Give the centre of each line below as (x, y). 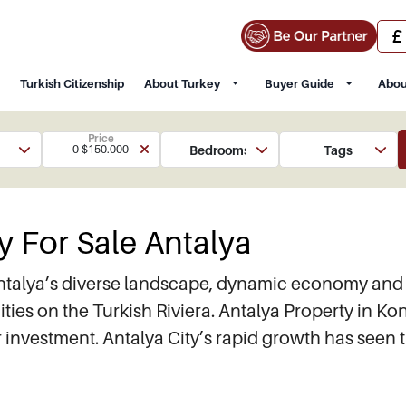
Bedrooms (219, 150)
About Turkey (183, 83)
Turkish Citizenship (72, 83)
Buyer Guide (299, 83)
